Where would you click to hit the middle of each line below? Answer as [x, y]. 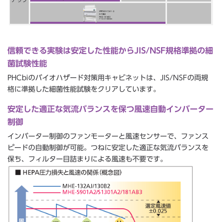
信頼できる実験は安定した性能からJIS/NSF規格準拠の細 [110, 50]
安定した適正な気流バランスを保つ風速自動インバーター [111, 109]
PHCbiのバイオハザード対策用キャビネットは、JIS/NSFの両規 [108, 78]
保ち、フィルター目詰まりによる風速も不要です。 [87, 159]
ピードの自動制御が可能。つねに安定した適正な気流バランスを [108, 147]
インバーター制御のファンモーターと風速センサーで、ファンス [108, 136]
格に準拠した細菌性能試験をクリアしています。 [84, 89]
